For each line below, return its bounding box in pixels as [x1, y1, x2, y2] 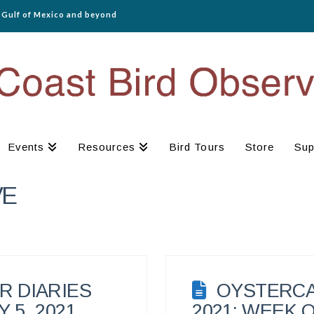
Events [7, 140, 44, 153]
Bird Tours [169, 140, 225, 153]
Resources [78, 140, 136, 153]
